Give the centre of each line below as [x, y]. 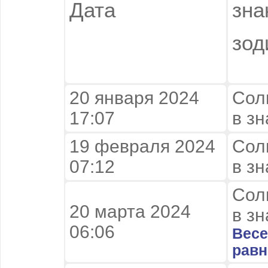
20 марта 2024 [130, 211]
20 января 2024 [134, 98]
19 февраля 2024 [142, 146]
